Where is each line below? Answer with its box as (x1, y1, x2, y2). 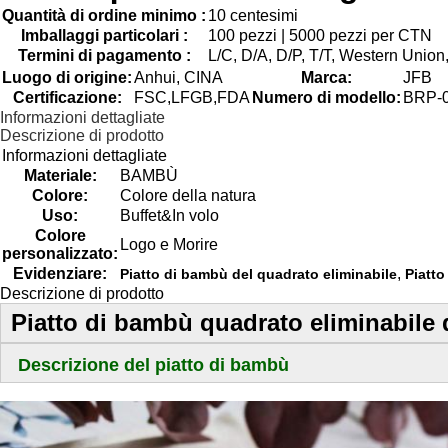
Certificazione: (12, 89, 122, 106)
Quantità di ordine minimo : (2, 7, 206, 24)
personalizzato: (2, 245, 118, 262)
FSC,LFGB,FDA (134, 89, 250, 106)
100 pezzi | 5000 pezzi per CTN (208, 27, 432, 44)
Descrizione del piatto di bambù (18, 355, 289, 375)
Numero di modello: (252, 89, 401, 106)
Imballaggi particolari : (20, 27, 188, 44)
